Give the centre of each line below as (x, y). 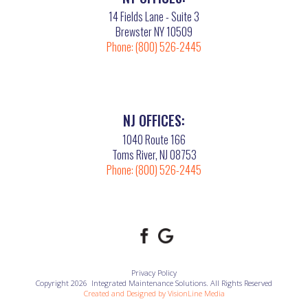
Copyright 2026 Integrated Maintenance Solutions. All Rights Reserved (154, 283)
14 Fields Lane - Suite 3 (154, 16)
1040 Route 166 (154, 139)
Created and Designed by (125, 293)
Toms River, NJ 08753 (154, 154)
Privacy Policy (154, 272)
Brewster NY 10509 (154, 31)
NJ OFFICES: (154, 120)
